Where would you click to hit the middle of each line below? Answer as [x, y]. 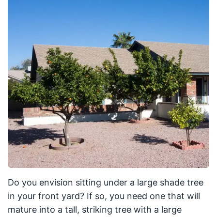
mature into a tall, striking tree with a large [95, 210]
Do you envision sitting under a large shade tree [106, 183]
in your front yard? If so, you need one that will [104, 196]
